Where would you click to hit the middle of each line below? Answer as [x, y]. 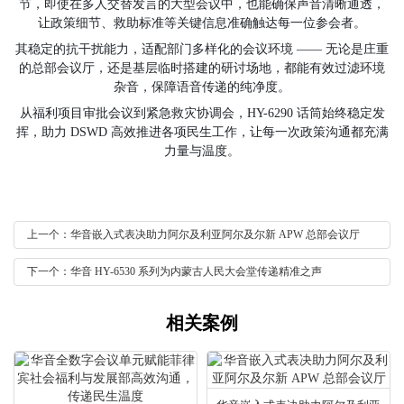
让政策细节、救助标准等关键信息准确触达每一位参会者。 [202, 23]
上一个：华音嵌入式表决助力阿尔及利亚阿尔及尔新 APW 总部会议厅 [193, 234]
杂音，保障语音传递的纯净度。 [202, 87]
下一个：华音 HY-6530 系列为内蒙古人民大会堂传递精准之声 [174, 271]
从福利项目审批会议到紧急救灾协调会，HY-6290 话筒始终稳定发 [202, 113]
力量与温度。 [202, 151]
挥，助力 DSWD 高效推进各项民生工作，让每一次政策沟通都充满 [202, 132]
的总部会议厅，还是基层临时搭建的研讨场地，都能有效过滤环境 [202, 68]
